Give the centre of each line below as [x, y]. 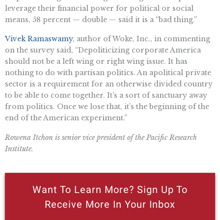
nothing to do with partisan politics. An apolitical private [108, 73]
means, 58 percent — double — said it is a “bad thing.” [101, 19]
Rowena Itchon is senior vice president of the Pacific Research [101, 138]
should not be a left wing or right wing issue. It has [96, 62]
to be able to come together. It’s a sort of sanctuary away [106, 96]
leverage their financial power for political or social [99, 8]
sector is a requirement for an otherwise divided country [109, 84]
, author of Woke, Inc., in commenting [141, 39]
